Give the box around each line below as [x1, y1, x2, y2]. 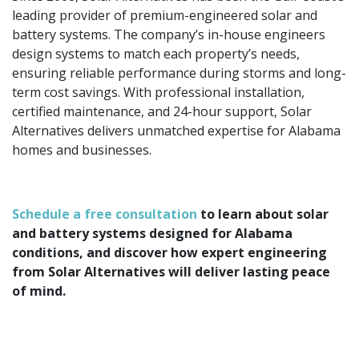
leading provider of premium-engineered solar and [12, 6, 317, 25]
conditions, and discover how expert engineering [12, 244, 327, 262]
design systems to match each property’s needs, [12, 45, 300, 63]
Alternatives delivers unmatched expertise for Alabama [12, 122, 341, 140]
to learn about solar [197, 205, 329, 224]
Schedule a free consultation [12, 205, 197, 224]
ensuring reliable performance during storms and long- [12, 64, 346, 83]
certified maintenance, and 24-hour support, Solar [12, 103, 312, 121]
